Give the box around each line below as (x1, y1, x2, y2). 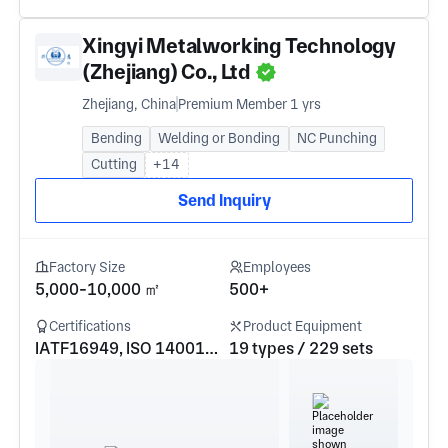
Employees (243, 258, 312, 275)
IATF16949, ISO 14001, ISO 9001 (204, 339, 218, 359)
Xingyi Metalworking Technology (82, 33, 397, 59)
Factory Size (48, 258, 125, 275)
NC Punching (297, 130, 378, 147)
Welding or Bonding (158, 130, 281, 147)
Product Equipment (243, 317, 363, 334)
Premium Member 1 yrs (177, 95, 321, 112)
